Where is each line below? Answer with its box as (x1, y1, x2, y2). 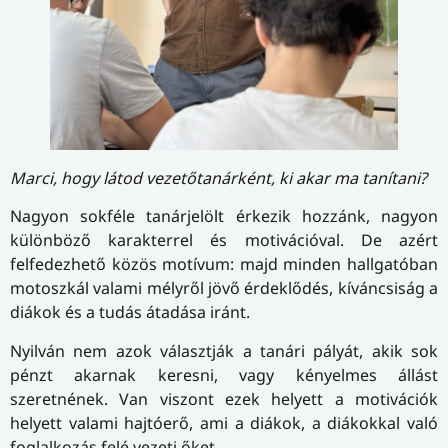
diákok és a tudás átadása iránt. (10, 301, 250, 324)
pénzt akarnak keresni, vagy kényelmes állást (10, 363, 438, 386)
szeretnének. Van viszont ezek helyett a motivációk (10, 387, 438, 410)
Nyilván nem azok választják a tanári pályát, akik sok (10, 339, 438, 362)
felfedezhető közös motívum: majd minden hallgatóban (10, 253, 438, 276)
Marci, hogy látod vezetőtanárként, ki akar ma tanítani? (10, 167, 427, 189)
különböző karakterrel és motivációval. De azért (10, 229, 438, 252)
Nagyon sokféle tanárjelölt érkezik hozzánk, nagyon (10, 205, 438, 228)
